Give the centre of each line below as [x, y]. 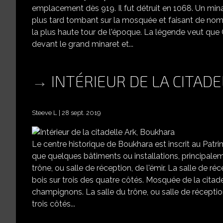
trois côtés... [54, 204]
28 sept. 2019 [81, 113]
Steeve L [44, 113]
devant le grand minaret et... [83, 44]
